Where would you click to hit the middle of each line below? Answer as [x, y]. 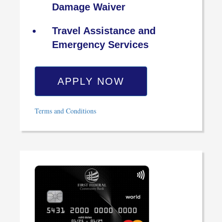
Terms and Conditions [65, 111]
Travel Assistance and [104, 31]
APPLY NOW [91, 82]
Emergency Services [100, 45]
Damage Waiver [89, 7]
